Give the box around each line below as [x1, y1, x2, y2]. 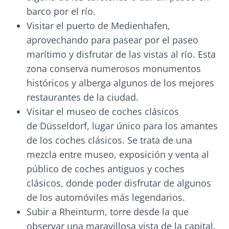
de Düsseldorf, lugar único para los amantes [27, 120, 218, 132]
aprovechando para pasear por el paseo [27, 34, 198, 47]
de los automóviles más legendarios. [27, 191, 185, 204]
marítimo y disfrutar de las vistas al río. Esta [27, 48, 216, 61]
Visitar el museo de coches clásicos [27, 105, 179, 118]
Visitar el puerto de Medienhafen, [27, 19, 170, 32]
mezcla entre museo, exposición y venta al [27, 148, 209, 161]
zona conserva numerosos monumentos [27, 62, 201, 75]
